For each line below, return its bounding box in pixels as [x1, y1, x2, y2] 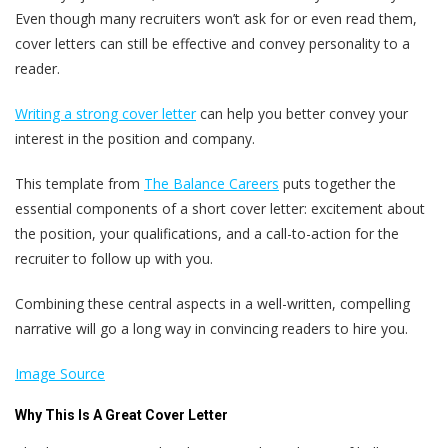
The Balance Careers [144, 174, 279, 194]
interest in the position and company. [15, 129, 255, 149]
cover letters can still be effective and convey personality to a [15, 34, 410, 54]
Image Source [15, 364, 105, 384]
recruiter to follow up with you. [15, 249, 213, 269]
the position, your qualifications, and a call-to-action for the [15, 224, 399, 244]
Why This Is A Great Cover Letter [15, 407, 228, 424]
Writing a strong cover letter [15, 104, 196, 124]
